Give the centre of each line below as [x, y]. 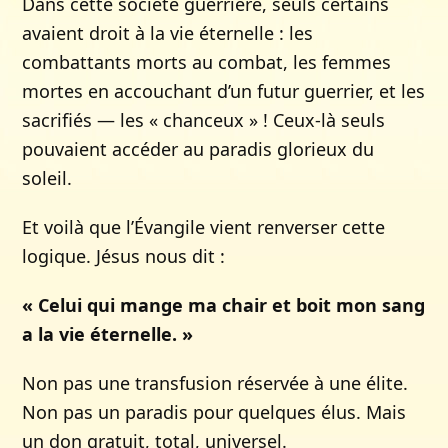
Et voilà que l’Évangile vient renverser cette [204, 227]
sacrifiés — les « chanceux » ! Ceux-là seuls [204, 120]
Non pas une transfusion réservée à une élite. [215, 383]
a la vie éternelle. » [108, 334]
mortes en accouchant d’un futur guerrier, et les [224, 91]
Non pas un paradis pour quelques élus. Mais [214, 412]
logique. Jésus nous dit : [124, 256]
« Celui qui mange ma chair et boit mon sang [224, 305]
